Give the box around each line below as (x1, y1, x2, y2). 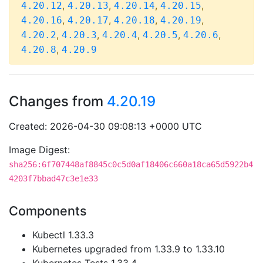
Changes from (9, 93, 107, 110)
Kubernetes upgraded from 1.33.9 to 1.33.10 (32, 243, 225, 255)
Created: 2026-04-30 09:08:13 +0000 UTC (9, 120, 202, 132)
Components (9, 203, 87, 218)
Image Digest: (9, 144, 70, 156)
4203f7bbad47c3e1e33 (9, 174, 98, 183)
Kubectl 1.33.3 (32, 229, 94, 241)
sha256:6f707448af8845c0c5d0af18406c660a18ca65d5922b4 (9, 160, 253, 169)
